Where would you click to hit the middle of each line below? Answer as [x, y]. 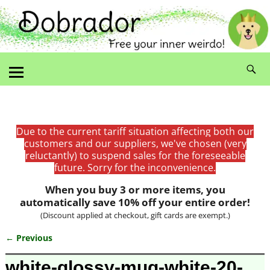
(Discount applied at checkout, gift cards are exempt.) [135, 215]
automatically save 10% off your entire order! [135, 202]
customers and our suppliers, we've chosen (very [135, 143]
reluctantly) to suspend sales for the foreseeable [135, 155]
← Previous [29, 237]
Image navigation [62, 250]
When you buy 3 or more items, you [135, 189]
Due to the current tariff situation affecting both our [135, 131]
